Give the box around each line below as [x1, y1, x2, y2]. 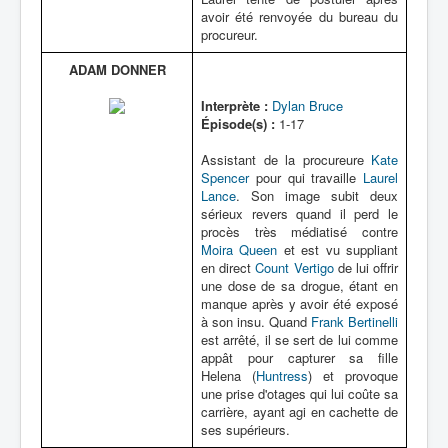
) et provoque [308, 366, 398, 385]
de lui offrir [333, 258, 399, 277]
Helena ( [201, 366, 256, 385]
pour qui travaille [249, 168, 363, 187]
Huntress [256, 366, 308, 385]
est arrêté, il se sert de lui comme [201, 330, 398, 349]
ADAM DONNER [68, 60, 166, 79]
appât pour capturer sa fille [201, 348, 398, 367]
